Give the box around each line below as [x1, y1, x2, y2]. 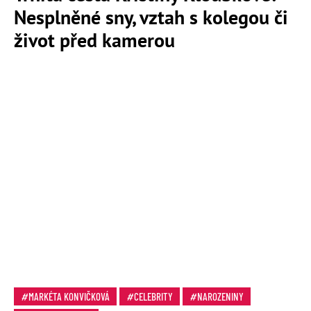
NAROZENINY [197, 290, 244, 303]
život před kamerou [14, 26, 175, 53]
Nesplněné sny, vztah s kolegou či [14, 3, 288, 30]
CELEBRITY [134, 290, 173, 303]
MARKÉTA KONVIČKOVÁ [28, 290, 110, 303]
